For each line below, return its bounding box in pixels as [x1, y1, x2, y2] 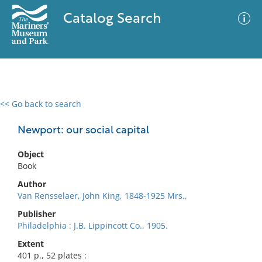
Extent [18, 238, 44, 249]
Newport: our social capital [18, 125, 149, 136]
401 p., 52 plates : [18, 250, 87, 261]
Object [18, 149, 44, 160]
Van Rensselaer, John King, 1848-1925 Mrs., [18, 190, 187, 201]
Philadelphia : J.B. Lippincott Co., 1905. [18, 220, 168, 231]
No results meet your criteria [73, 170, 185, 181]
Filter [226, 111, 246, 119]
